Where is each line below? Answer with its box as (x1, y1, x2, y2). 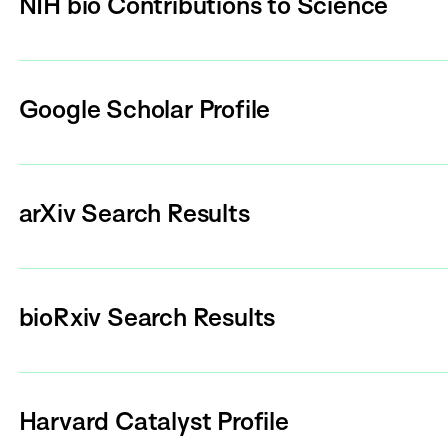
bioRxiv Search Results (18, 301, 276, 333)
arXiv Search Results (18, 197, 250, 229)
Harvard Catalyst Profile (18, 405, 289, 437)
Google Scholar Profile (18, 93, 271, 125)
